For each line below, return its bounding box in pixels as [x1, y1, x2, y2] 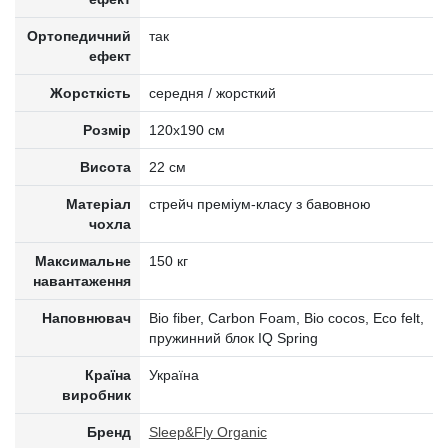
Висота [80, 159, 132, 175]
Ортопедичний [27, 28, 132, 44]
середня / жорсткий [148, 85, 276, 101]
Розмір [83, 122, 132, 138]
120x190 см [148, 122, 225, 138]
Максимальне [35, 253, 132, 269]
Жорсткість [50, 85, 132, 101]
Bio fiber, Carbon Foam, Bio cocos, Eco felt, [148, 310, 424, 326]
